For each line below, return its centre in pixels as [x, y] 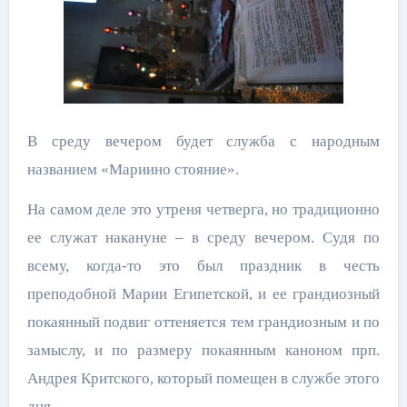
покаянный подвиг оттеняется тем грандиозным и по [203, 323]
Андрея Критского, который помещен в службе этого [203, 379]
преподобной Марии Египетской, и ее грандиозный [203, 294]
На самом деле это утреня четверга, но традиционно [203, 210]
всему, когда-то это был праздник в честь [203, 266]
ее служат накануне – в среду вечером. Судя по [203, 238]
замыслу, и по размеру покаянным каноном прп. [203, 351]
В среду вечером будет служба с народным [203, 142]
